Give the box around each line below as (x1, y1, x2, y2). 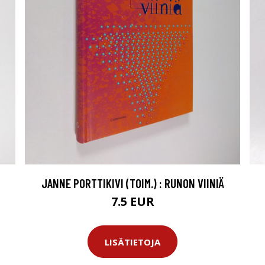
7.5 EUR (111, 193, 154, 210)
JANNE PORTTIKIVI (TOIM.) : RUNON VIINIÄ (41, 176, 224, 191)
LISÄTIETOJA (105, 235, 160, 248)
